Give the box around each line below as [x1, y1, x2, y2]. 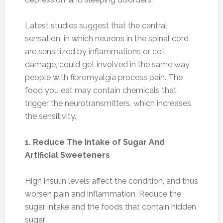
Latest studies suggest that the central [24, 20, 167, 30]
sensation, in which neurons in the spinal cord [24, 33, 189, 43]
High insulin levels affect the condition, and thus [24, 176, 198, 186]
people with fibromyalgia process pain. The [24, 72, 183, 82]
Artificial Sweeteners [24, 150, 110, 160]
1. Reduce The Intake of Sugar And [24, 137, 165, 147]
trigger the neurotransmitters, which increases [24, 98, 191, 108]
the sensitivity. [24, 111, 76, 121]
